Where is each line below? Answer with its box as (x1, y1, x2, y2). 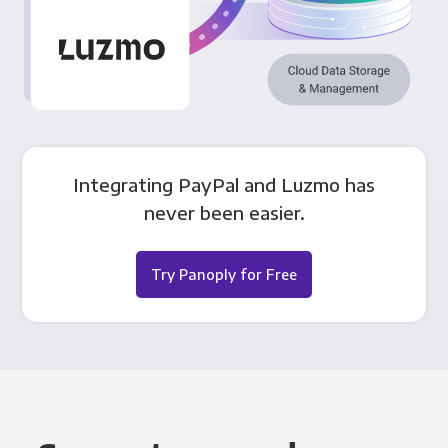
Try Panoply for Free (151, 264, 297, 283)
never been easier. (143, 200, 305, 224)
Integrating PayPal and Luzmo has (73, 172, 375, 196)
